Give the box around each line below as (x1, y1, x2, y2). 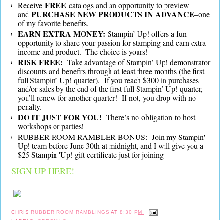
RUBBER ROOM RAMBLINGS (31, 209, 111, 215)
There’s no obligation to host (106, 112, 195, 122)
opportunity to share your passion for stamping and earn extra (18, 37, 206, 48)
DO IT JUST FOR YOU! (18, 111, 106, 123)
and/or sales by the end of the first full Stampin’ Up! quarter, (18, 83, 203, 94)
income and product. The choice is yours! (18, 46, 148, 56)
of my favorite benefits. (18, 18, 89, 28)
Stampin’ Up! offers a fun (105, 28, 187, 39)
